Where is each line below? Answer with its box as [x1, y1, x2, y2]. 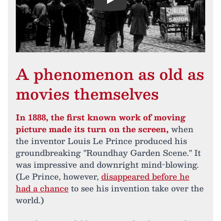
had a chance [16, 182, 69, 195]
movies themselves [16, 81, 159, 106]
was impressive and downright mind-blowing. [16, 158, 199, 171]
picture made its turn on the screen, [16, 122, 169, 136]
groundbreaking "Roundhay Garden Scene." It [16, 146, 201, 159]
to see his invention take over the [69, 182, 204, 195]
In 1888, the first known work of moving [16, 110, 185, 124]
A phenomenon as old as [16, 61, 204, 86]
